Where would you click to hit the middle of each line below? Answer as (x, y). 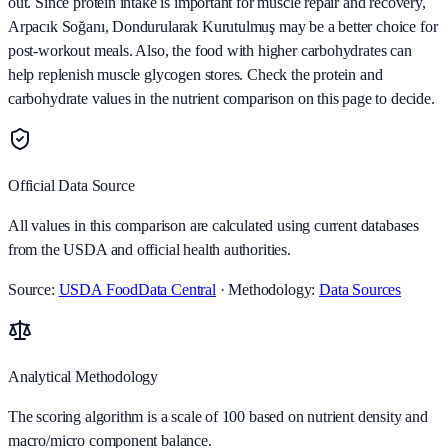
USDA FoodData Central (137, 290)
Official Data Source (71, 186)
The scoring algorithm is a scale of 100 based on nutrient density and (218, 417)
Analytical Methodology (83, 377)
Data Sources (360, 290)
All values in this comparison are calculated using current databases (214, 226)
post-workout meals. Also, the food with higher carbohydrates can (210, 51)
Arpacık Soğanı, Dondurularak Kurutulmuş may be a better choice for (223, 27)
